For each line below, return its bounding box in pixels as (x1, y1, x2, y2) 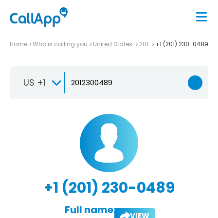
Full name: (64, 202, 116, 217)
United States (93, 39, 134, 48)
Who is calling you (33, 39, 88, 48)
